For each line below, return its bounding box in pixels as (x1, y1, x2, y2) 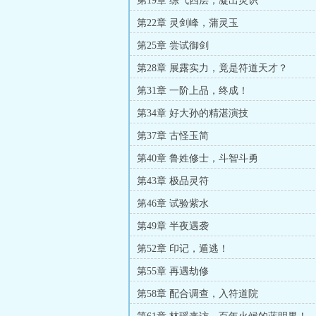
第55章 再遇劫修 (137, 266, 209, 276)
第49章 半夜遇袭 (137, 221, 209, 231)
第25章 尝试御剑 (137, 40, 209, 51)
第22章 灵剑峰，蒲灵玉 (137, 18, 238, 28)
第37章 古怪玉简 (137, 130, 209, 141)
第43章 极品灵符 (137, 176, 209, 186)
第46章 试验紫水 (137, 198, 209, 209)
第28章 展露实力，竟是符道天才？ (137, 63, 288, 73)
